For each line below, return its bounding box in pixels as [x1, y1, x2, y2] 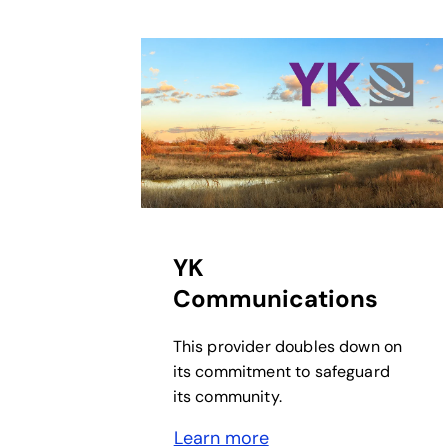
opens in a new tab [140, 207, 298, 232]
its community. [172, 385, 282, 407]
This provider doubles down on [172, 335, 403, 357]
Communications [172, 282, 378, 314]
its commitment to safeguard [172, 360, 390, 382]
